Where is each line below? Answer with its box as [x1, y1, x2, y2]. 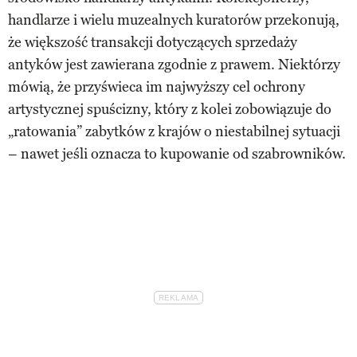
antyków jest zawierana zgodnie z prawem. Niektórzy [8, 55, 340, 73]
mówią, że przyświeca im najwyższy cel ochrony [8, 77, 305, 96]
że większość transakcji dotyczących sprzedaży [8, 33, 297, 51]
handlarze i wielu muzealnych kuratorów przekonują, [8, 10, 339, 29]
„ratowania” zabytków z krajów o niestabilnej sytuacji [8, 122, 340, 140]
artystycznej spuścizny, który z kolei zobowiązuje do [8, 100, 331, 118]
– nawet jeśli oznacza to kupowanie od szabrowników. [8, 144, 346, 163]
